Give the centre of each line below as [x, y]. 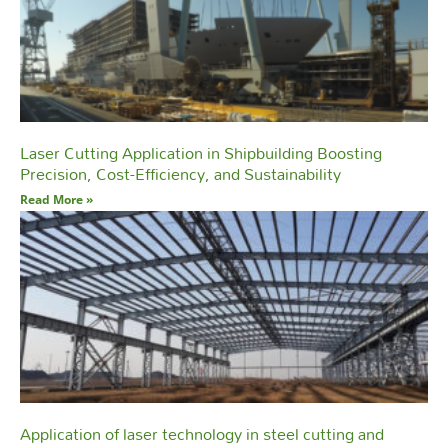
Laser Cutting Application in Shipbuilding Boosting [201, 153]
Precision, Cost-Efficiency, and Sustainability [180, 174]
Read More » [56, 200]
